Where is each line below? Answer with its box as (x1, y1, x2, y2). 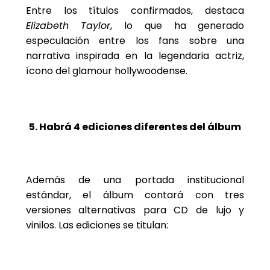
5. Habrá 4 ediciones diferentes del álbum (28, 120, 241, 134)
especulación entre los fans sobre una (25, 33, 245, 48)
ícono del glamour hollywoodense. (25, 63, 187, 78)
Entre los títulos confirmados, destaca (25, 3, 245, 17)
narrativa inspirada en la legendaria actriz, (25, 48, 245, 63)
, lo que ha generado (110, 18, 245, 33)
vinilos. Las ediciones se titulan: (25, 218, 168, 233)
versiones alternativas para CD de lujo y (25, 203, 245, 218)
